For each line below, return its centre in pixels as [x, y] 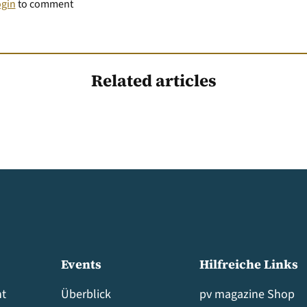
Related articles [153, 80]
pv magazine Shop [247, 294]
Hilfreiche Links [249, 264]
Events [81, 264]
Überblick [86, 294]
